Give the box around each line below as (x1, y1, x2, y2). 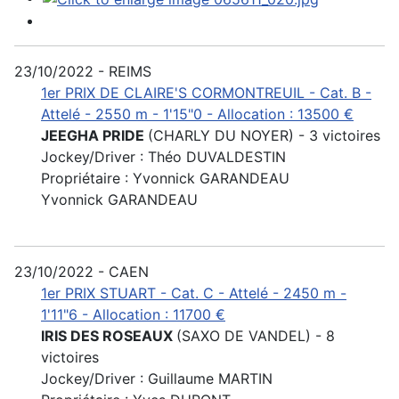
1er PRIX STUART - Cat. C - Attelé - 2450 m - (41, 284, 346, 303)
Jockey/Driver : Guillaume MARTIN (41, 370, 273, 388)
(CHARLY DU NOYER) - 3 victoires (148, 126, 380, 145)
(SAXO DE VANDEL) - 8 (176, 327, 335, 346)
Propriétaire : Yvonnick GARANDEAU (41, 169, 289, 188)
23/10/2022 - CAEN (14, 263, 149, 281)
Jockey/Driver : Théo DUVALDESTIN (41, 148, 286, 167)
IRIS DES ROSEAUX (41, 327, 176, 346)
